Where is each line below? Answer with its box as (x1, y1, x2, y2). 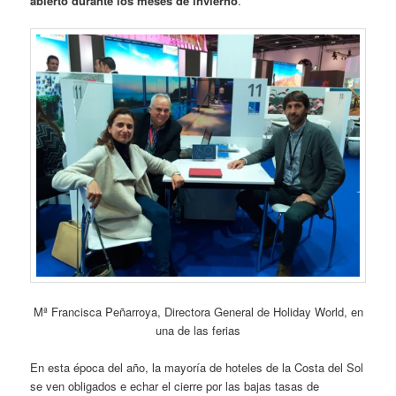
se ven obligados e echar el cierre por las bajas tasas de (30, 377, 320, 394)
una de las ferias (156, 321, 240, 339)
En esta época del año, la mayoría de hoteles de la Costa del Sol (30, 358, 364, 376)
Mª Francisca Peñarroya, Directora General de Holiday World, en (33, 302, 363, 320)
